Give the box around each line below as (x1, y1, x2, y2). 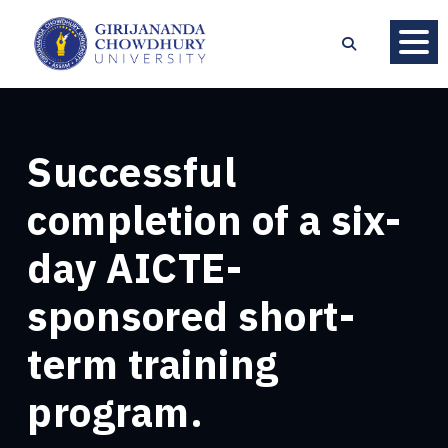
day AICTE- (27, 241, 242, 294)
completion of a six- (27, 193, 401, 246)
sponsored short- (27, 289, 355, 342)
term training (27, 337, 279, 390)
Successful (27, 145, 236, 198)
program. (27, 385, 203, 438)
